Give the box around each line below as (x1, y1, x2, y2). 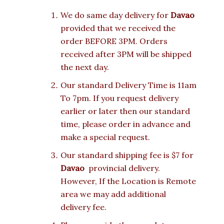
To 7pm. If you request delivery (60, 93, 178, 103)
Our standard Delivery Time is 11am (60, 80, 196, 90)
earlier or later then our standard (60, 106, 190, 116)
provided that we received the (60, 23, 175, 33)
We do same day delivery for (60, 10, 170, 20)
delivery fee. (60, 202, 106, 212)
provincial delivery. (84, 163, 160, 173)
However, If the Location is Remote (60, 176, 196, 186)
